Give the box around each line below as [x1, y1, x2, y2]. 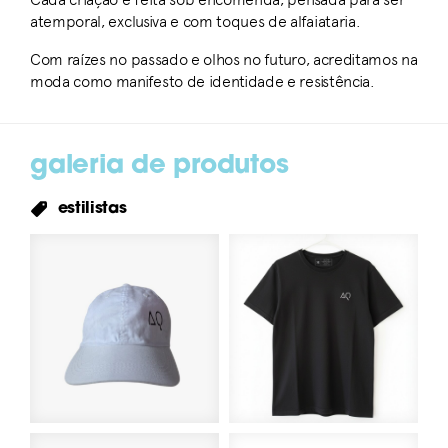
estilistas [53, 201, 127, 218]
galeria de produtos [30, 153, 289, 181]
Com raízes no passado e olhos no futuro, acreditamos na [30, 50, 418, 70]
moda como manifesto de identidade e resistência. [30, 72, 375, 92]
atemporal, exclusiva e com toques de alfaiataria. [30, 12, 361, 32]
